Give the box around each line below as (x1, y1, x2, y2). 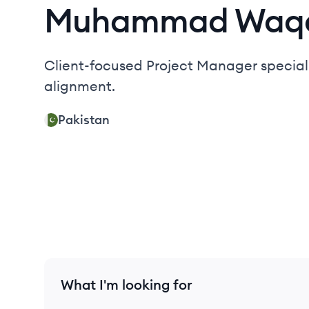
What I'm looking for (61, 276, 192, 293)
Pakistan (58, 112, 110, 128)
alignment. (44, 77, 115, 94)
